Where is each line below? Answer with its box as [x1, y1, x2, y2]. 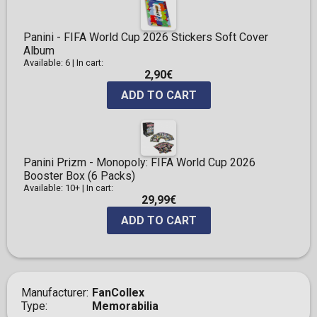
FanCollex [92, 286, 144, 300]
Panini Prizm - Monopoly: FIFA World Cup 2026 [23, 156, 255, 170]
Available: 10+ [23, 183, 80, 194]
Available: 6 [23, 57, 70, 69]
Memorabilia [92, 299, 158, 313]
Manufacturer [21, 286, 86, 300]
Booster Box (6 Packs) [23, 169, 135, 183]
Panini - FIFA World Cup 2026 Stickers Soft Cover [23, 30, 268, 45]
